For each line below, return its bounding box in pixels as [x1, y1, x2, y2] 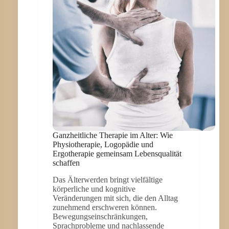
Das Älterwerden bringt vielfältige [52, 175, 163, 185]
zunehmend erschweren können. [52, 203, 157, 212]
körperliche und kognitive [52, 185, 135, 194]
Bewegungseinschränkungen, [52, 212, 148, 221]
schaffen [52, 158, 80, 168]
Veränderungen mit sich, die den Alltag [52, 194, 178, 203]
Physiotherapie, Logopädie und [52, 140, 153, 149]
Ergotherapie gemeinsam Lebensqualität [52, 149, 181, 158]
